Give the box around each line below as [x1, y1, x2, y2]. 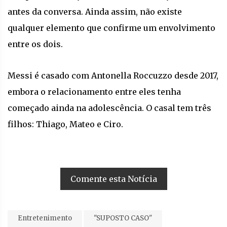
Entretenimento [18, 213, 72, 222]
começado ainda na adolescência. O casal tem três [8, 102, 211, 113]
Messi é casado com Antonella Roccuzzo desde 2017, [8, 70, 218, 81]
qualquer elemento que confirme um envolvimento [8, 22, 215, 33]
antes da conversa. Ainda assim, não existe [8, 6, 182, 17]
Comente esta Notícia [70, 173, 157, 184]
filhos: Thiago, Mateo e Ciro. [8, 119, 123, 129]
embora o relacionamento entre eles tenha [8, 86, 181, 97]
